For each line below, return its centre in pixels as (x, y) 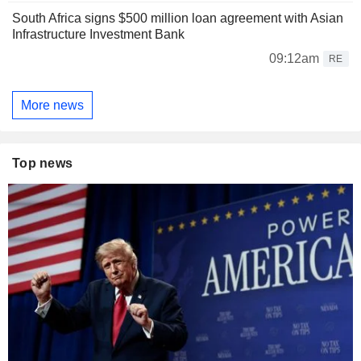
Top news (43, 164)
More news (52, 105)
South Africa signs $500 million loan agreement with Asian (178, 19)
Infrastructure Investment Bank (98, 35)
